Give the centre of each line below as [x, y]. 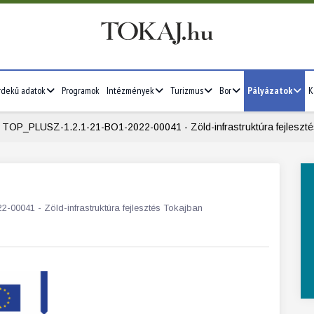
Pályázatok [270, 90]
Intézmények [130, 90]
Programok [81, 90]
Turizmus [187, 90]
